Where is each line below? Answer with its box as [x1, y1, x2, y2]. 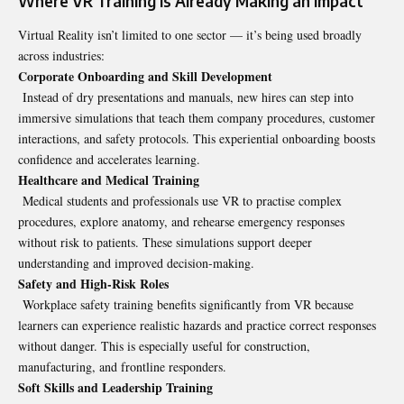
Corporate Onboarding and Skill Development [18, 66, 272, 86]
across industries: [18, 46, 105, 64]
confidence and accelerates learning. [18, 150, 200, 168]
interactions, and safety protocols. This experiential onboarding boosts [18, 129, 375, 147]
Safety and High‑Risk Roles [18, 273, 169, 293]
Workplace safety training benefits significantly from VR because [18, 295, 353, 313]
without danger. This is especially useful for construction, [18, 336, 310, 354]
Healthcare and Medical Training [18, 170, 199, 189]
